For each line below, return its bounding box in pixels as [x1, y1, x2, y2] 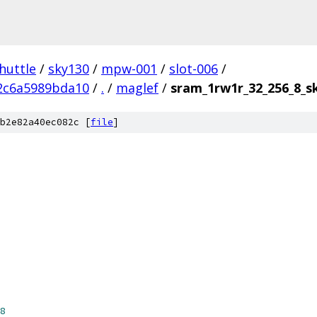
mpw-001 [101, 60, 157, 77]
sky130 [48, 60, 89, 77]
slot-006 [169, 60, 218, 77]
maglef [116, 79, 158, 96]
